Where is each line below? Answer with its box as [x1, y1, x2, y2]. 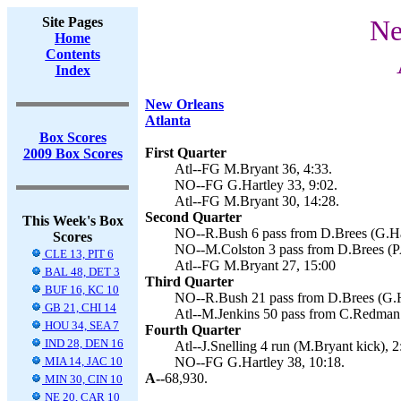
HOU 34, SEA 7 [42, 319, 119, 332]
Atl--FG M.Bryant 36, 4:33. [175, 161, 332, 176]
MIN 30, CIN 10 [42, 372, 123, 386]
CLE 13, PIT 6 [42, 247, 114, 260]
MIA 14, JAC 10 [42, 354, 123, 368]
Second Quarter [145, 209, 242, 225]
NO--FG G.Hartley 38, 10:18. [175, 354, 345, 370]
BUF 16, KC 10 [42, 283, 119, 296]
